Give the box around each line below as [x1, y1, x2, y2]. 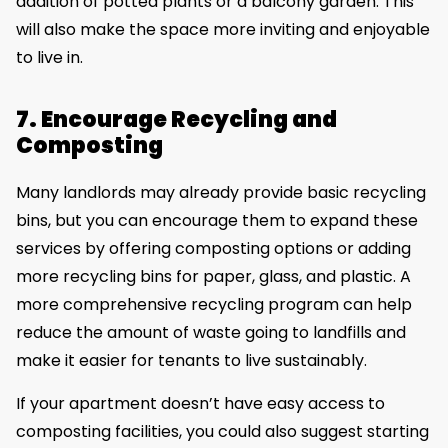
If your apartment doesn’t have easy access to [16, 391, 385, 415]
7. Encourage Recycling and [16, 104, 337, 136]
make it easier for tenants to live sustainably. [16, 349, 367, 373]
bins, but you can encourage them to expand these [16, 209, 418, 233]
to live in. [16, 46, 83, 70]
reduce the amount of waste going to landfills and [16, 321, 406, 345]
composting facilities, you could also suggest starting [16, 419, 429, 443]
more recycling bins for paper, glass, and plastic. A [16, 265, 411, 289]
